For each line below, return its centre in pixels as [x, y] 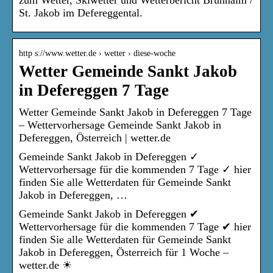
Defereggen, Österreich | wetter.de [95, 137]
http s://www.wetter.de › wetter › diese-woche [97, 53]
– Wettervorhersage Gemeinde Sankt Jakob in [120, 125]
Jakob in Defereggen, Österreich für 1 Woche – [124, 252]
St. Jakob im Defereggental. [81, 12]
